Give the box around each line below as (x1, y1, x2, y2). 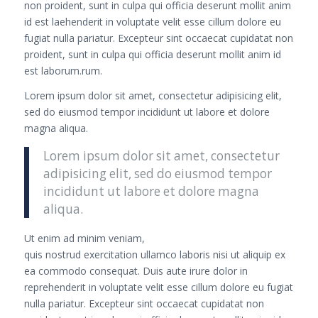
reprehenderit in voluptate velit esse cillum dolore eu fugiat (23, 280, 293, 295)
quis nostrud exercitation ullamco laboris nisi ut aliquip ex (23, 248, 285, 262)
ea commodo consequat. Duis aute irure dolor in (23, 264, 248, 278)
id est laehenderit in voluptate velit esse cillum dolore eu (23, 15, 281, 29)
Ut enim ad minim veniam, (23, 231, 145, 246)
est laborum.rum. (23, 64, 102, 78)
